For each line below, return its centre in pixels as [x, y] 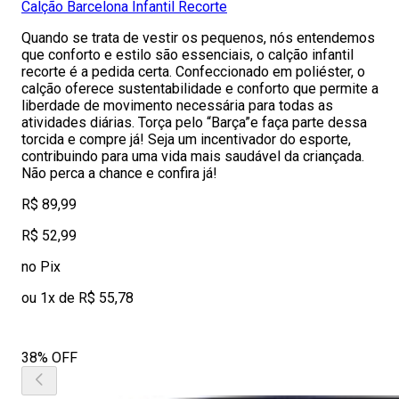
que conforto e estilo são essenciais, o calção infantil [187, 55]
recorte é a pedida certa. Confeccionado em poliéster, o [193, 72]
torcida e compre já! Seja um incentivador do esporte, [186, 139]
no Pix [41, 267]
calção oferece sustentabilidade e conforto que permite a [200, 89]
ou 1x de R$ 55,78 [77, 298]
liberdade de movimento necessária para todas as [177, 106]
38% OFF [49, 358]
